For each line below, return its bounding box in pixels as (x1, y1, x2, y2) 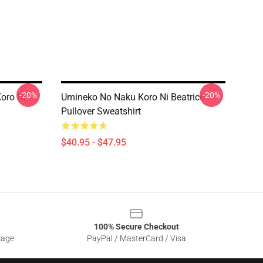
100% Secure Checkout (93, 222, 179, 231)
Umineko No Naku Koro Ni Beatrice (61, 92, 204, 103)
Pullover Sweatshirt (61, 106, 141, 117)
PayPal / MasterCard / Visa (86, 234, 186, 243)
